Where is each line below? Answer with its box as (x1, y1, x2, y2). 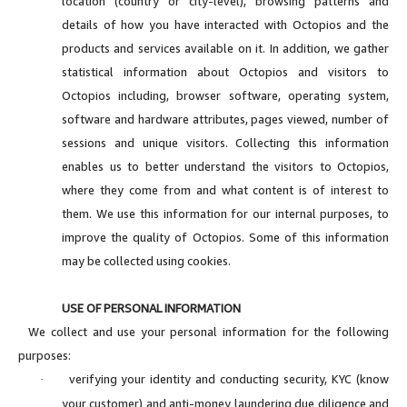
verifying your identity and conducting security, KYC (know (68, 371, 389, 386)
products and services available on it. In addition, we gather (62, 40, 389, 55)
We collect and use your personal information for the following (18, 323, 389, 339)
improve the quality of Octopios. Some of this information (62, 229, 389, 244)
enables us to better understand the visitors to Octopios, (62, 158, 389, 174)
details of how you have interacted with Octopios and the (62, 16, 389, 32)
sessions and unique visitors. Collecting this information (62, 134, 389, 150)
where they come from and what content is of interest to (62, 182, 389, 197)
